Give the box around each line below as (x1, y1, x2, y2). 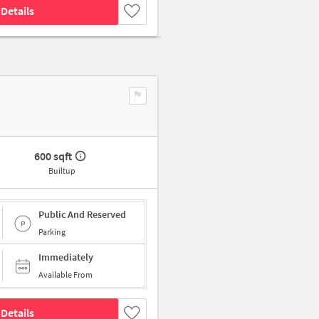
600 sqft (34, 149, 73, 164)
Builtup (48, 165, 75, 177)
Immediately (38, 251, 93, 264)
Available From (38, 269, 93, 281)
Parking (38, 226, 66, 237)
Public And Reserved (38, 207, 126, 221)
